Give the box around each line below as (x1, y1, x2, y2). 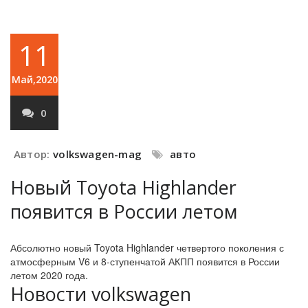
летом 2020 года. (10, 268, 88, 282)
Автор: (14, 147, 50, 161)
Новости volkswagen (10, 281, 191, 307)
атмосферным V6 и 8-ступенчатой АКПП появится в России (10, 254, 280, 268)
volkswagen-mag (53, 147, 142, 161)
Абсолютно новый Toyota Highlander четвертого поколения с (10, 241, 284, 254)
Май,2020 (11, 73, 58, 86)
